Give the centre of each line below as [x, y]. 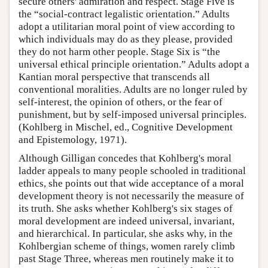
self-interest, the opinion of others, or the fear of [121, 102]
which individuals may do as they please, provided [126, 39]
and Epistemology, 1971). [73, 139]
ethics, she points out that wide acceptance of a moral [131, 183]
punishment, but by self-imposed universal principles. [133, 114]
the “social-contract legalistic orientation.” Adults [124, 14]
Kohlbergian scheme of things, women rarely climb [127, 246]
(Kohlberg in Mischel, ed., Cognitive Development [126, 127]
